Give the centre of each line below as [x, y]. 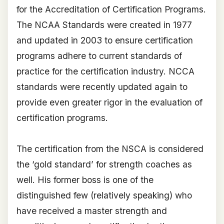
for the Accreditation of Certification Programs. [111, 9]
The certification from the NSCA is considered [110, 149]
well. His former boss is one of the [85, 180]
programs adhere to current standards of [99, 56]
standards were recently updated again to [102, 87]
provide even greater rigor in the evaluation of [109, 102]
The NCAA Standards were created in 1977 [104, 25]
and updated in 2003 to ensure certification [104, 40]
